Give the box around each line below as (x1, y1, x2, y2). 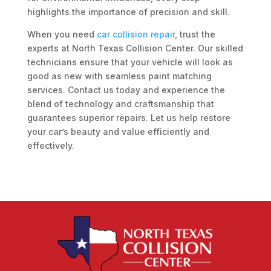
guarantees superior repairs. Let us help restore (27, 113, 230, 123)
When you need (27, 29, 97, 40)
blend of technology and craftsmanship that (27, 99, 214, 109)
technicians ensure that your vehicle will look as (27, 57, 233, 68)
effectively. (27, 140, 74, 151)
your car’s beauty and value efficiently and (27, 126, 209, 137)
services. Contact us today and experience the (27, 85, 225, 96)
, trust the (174, 29, 215, 40)
